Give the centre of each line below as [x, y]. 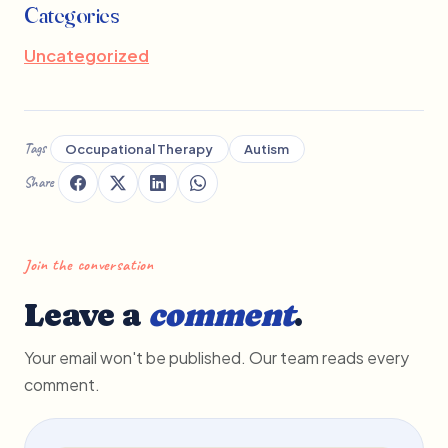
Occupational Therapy [139, 149]
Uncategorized [86, 55]
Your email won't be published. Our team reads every [216, 357]
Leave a [86, 314]
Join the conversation [89, 264]
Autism [267, 149]
